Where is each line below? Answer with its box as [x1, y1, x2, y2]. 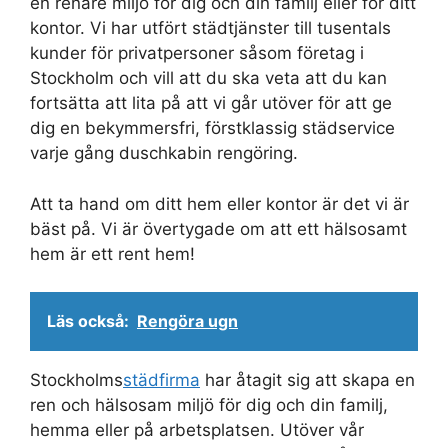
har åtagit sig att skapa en [200, 370, 415, 391]
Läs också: [47, 311, 129, 332]
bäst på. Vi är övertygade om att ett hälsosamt [30, 218, 407, 239]
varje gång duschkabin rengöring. [30, 143, 298, 164]
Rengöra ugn [137, 311, 238, 332]
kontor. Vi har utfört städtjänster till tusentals [30, 18, 391, 39]
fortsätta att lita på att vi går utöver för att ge [30, 93, 392, 114]
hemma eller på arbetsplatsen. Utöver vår [30, 420, 364, 441]
